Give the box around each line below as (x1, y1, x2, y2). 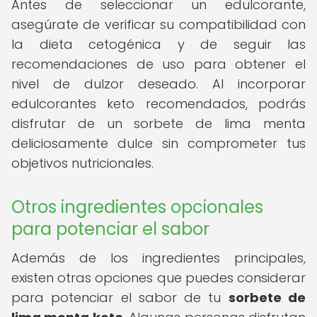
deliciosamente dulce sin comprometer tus (11, 134, 306, 152)
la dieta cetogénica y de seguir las (11, 35, 306, 53)
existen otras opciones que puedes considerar (11, 269, 306, 287)
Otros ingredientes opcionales (11, 195, 263, 219)
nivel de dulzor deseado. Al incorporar (11, 75, 306, 93)
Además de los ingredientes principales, (11, 249, 306, 267)
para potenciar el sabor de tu (11, 289, 229, 306)
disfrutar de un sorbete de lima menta (11, 115, 306, 132)
